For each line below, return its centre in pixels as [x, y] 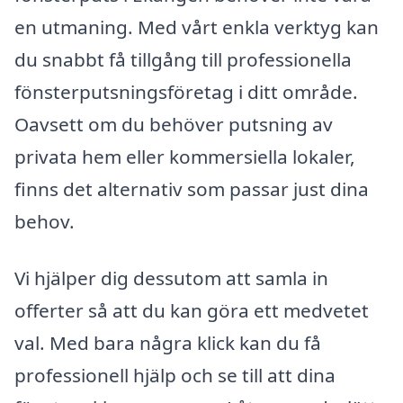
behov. [45, 221]
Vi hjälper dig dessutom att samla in [171, 278]
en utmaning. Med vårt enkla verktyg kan [197, 27]
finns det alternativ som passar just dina [192, 188]
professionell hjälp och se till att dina [175, 376]
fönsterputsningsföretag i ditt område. [186, 91]
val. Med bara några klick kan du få [168, 343]
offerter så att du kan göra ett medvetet [192, 311]
